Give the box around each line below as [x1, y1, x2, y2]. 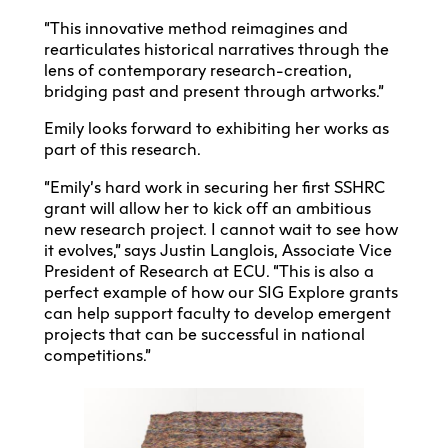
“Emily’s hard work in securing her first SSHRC [44, 177, 385, 197]
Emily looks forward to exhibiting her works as [44, 119, 389, 139]
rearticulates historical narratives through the [44, 39, 389, 59]
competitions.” [44, 345, 151, 365]
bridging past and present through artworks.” [44, 81, 384, 101]
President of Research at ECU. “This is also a [44, 261, 374, 281]
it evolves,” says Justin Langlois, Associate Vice [44, 240, 392, 260]
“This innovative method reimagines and [44, 18, 348, 38]
